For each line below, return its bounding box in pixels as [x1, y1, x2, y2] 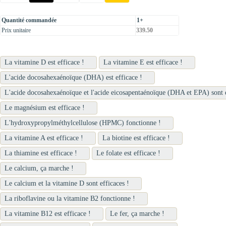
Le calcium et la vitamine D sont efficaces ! [5, 179, 129, 187]
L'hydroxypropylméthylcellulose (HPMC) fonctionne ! [5, 119, 161, 127]
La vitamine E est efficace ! [103, 58, 183, 66]
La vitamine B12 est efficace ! [5, 209, 91, 217]
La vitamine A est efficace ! [5, 134, 83, 142]
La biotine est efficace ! [102, 134, 170, 142]
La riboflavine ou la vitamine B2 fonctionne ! [5, 194, 135, 202]
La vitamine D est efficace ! [5, 58, 84, 66]
